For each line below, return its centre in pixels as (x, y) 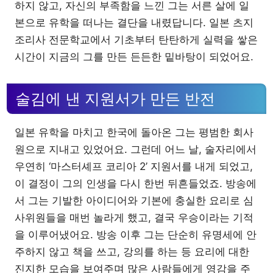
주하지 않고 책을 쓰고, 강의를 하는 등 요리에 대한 (132, 252)
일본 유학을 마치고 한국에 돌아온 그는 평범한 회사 (134, 132)
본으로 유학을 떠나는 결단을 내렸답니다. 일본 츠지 (134, 23)
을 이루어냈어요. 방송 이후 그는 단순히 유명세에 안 (136, 235)
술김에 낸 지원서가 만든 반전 (115, 99)
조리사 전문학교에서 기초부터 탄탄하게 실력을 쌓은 (136, 40)
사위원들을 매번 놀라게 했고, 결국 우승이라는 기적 (134, 218)
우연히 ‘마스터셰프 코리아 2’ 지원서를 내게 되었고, (134, 166)
